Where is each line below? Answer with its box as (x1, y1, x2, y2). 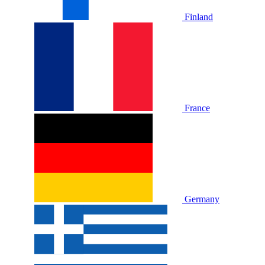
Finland (185, 11, 213, 22)
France (185, 102, 210, 113)
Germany (185, 193, 219, 204)
